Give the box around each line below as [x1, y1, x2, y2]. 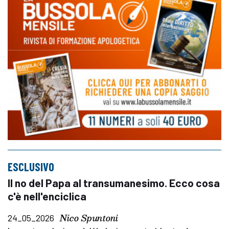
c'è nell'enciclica [8, 189, 86, 202]
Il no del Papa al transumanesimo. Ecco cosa [8, 176, 220, 189]
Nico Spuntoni [60, 211, 118, 225]
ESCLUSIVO [8, 159, 54, 173]
